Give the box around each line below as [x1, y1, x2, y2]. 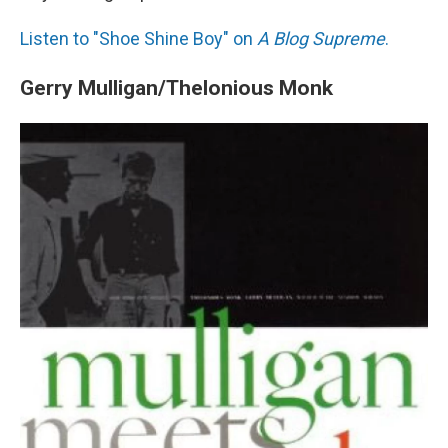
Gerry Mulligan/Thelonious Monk [20, 74, 333, 100]
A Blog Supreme [257, 27, 385, 49]
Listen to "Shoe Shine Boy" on [20, 27, 257, 49]
